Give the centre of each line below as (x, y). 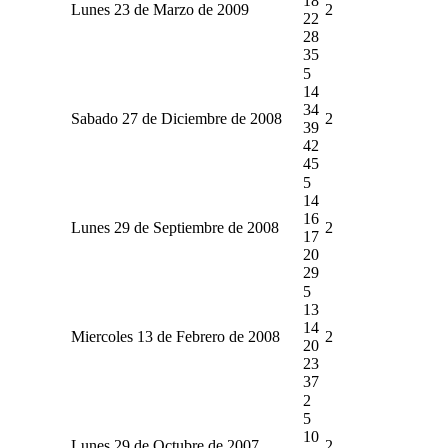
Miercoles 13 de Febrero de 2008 (175, 336)
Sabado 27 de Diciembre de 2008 (176, 118)
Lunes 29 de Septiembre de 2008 (174, 227)
